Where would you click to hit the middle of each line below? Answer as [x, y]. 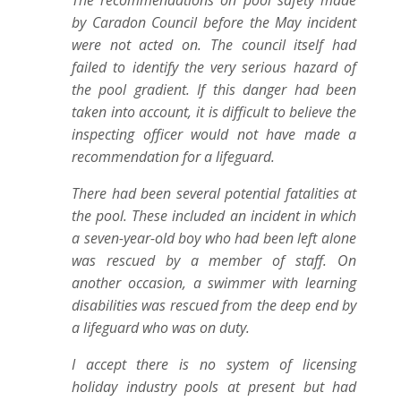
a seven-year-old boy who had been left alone [214, 238]
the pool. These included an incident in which [214, 216]
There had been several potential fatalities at [214, 193]
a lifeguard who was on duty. [161, 328]
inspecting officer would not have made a [214, 134]
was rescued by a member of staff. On [214, 260]
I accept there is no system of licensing [214, 364]
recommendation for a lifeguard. [173, 157]
